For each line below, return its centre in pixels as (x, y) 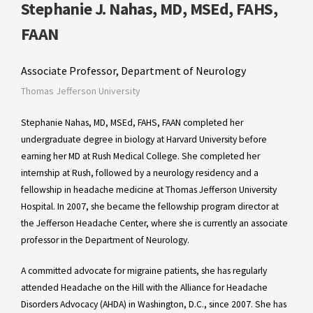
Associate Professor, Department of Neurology (133, 70)
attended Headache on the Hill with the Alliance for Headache (144, 287)
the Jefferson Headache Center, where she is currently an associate (154, 223)
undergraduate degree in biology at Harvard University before (144, 139)
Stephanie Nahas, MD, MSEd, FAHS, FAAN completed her (132, 122)
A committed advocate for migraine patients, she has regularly (144, 270)
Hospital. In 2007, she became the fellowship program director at (150, 206)
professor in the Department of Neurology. (105, 240)
